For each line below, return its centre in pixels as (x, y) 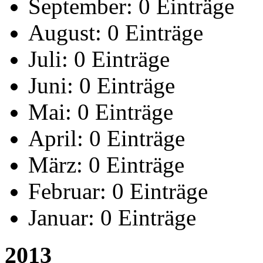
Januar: (61, 217)
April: (56, 138)
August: (65, 32)
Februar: (67, 191)
